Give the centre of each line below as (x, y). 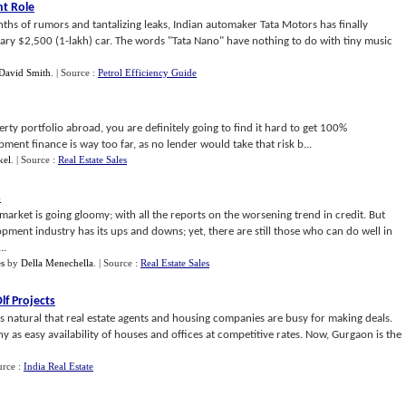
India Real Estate (58, 366)
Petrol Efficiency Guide (147, 72)
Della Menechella (57, 263)
